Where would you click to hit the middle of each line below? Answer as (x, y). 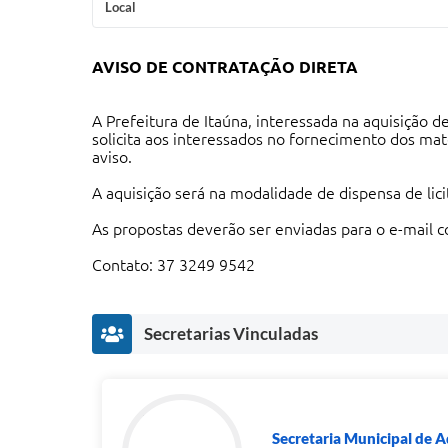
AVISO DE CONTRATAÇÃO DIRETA (225, 67)
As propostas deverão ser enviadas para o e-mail (264, 229)
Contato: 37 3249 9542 (173, 265)
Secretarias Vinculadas (231, 333)
